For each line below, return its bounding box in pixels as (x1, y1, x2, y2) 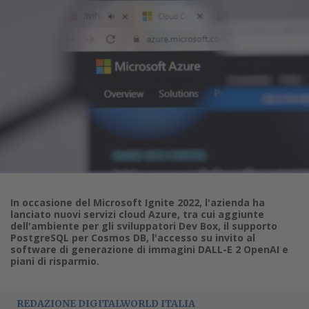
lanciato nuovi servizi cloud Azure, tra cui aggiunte (10, 207, 264, 221)
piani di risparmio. (10, 254, 99, 268)
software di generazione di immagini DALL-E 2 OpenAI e (10, 242, 288, 256)
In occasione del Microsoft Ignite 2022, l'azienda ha (10, 195, 265, 209)
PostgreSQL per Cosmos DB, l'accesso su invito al (10, 230, 255, 244)
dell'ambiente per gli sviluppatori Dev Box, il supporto (10, 219, 277, 232)
